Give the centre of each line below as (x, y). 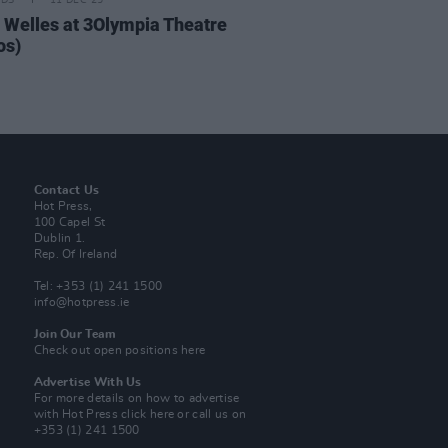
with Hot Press (77, 414)
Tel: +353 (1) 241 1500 (98, 286)
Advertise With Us (87, 382)
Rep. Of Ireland (75, 254)
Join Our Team (75, 334)
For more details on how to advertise (136, 398)
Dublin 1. (59, 238)
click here (148, 414)
